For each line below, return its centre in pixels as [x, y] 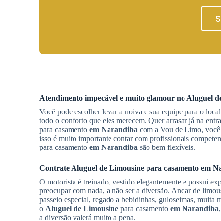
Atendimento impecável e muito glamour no [113, 98]
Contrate [55, 168]
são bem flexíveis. [166, 147]
